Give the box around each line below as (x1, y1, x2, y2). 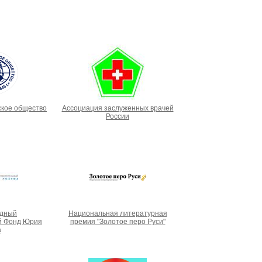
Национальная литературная (68, 209, 167, 218)
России (106, 112, 129, 120)
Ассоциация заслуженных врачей (61, 104, 174, 112)
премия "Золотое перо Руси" (70, 218, 166, 226)
